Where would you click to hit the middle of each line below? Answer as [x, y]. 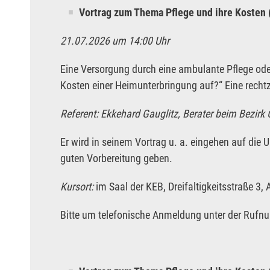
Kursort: [78, 187]
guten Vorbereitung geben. [116, 159]
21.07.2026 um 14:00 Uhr [115, 41]
